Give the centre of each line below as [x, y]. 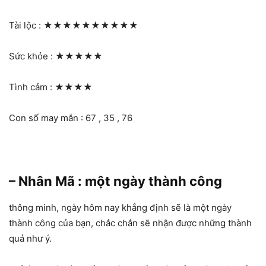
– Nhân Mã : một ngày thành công [115, 181]
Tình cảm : [32, 87]
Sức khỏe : [32, 56]
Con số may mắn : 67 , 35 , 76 [71, 118]
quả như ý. [31, 239]
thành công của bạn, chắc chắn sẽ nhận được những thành [130, 223]
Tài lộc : [26, 26]
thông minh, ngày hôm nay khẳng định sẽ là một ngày [120, 208]
